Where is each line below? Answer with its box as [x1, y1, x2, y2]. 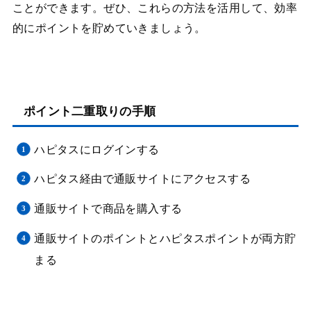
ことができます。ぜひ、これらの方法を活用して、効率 [12, 1, 298, 15]
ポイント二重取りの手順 [23, 105, 156, 119]
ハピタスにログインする [34, 142, 160, 156]
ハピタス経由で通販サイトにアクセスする [34, 172, 251, 186]
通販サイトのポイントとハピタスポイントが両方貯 [34, 231, 296, 245]
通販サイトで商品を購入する [34, 202, 183, 215]
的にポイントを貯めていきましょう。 [12, 22, 206, 35]
